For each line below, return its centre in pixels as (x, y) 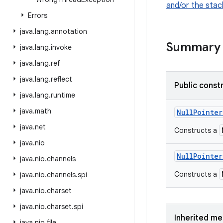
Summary (193, 47)
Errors (38, 15)
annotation (69, 31)
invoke (61, 47)
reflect (61, 79)
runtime (63, 95)
